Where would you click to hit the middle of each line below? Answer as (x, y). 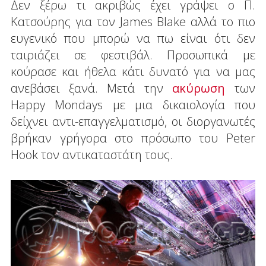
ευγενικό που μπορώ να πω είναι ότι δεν (133, 38)
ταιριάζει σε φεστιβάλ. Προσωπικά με (133, 55)
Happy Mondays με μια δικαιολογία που (133, 104)
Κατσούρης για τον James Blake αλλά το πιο (133, 21)
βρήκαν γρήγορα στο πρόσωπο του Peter (133, 138)
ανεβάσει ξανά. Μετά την (91, 88)
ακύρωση (199, 88)
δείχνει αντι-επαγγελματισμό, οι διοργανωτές (133, 121)
